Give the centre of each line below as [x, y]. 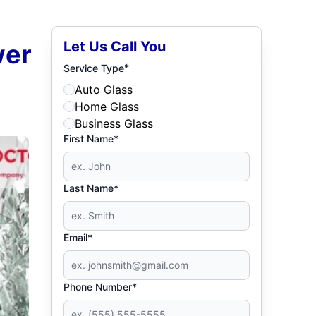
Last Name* [91, 188]
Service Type [94, 68]
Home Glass [107, 107]
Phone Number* [101, 287]
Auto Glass [104, 90]
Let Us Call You [115, 47]
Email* [78, 237]
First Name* [91, 139]
